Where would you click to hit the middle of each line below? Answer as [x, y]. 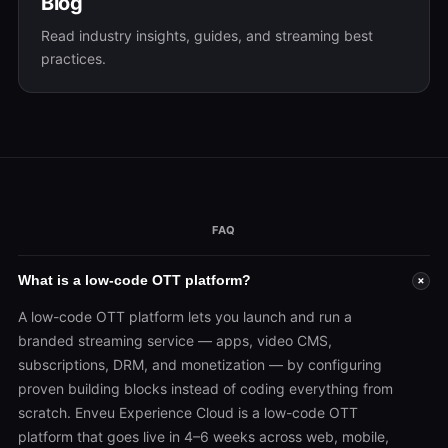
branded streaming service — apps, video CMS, [175, 340]
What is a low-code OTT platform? [134, 280]
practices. [73, 58]
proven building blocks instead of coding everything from [205, 388]
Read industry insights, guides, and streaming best [207, 35]
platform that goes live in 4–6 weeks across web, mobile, [203, 436]
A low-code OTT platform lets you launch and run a [185, 316]
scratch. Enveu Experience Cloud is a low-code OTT [188, 412]
